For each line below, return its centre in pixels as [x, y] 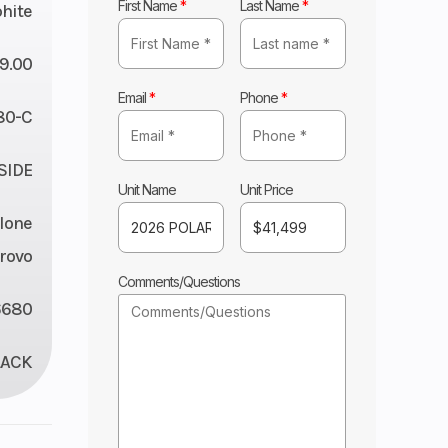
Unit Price [267, 189]
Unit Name [147, 189]
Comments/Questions [179, 281]
